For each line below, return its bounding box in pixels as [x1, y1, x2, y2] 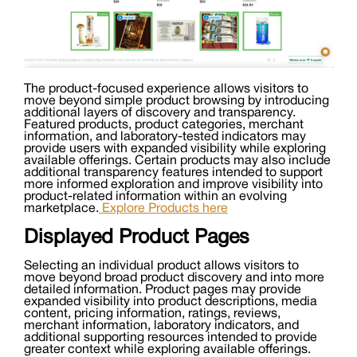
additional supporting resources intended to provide [24, 332, 317, 344]
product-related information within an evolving [24, 191, 287, 203]
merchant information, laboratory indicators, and [24, 320, 299, 332]
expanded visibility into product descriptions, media [24, 296, 317, 308]
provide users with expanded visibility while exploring [24, 143, 326, 155]
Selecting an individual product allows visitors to [24, 261, 299, 273]
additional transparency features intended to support [24, 167, 323, 179]
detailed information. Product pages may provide [24, 284, 301, 296]
